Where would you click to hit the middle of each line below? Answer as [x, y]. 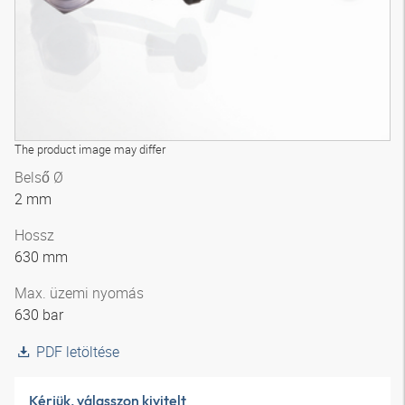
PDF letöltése [78, 352]
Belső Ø [39, 177]
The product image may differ [90, 149]
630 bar [39, 315]
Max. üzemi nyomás [79, 293]
